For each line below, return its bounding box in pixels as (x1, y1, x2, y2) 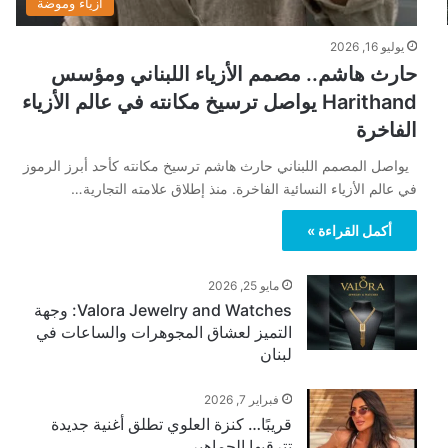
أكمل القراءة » (306, 221, 392, 239)
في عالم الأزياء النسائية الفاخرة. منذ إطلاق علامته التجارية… (70, 179, 417, 197)
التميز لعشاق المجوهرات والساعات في (35, 321, 292, 342)
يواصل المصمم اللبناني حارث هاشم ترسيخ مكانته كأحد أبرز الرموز (22, 156, 417, 174)
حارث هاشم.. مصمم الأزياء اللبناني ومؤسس (50, 61, 417, 86)
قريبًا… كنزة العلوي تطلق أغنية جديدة (50, 413, 292, 434)
